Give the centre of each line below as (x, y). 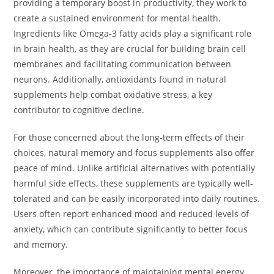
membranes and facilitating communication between (123, 64)
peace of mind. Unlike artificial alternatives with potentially (135, 168)
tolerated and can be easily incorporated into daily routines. (137, 199)
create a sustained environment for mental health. (117, 18)
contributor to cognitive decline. (79, 110)
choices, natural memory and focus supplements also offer (134, 153)
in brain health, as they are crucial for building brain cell (130, 49)
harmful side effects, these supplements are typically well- (134, 183)
